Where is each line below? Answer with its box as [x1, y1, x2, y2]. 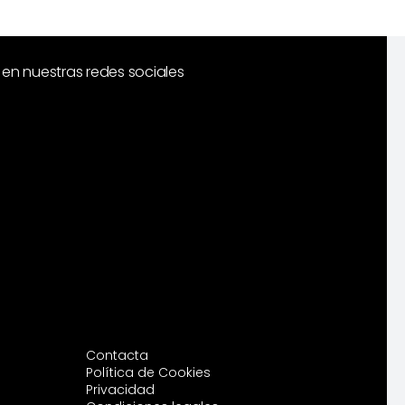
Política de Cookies [85, 363, 211, 381]
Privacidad [85, 380, 155, 399]
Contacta [85, 345, 148, 364]
